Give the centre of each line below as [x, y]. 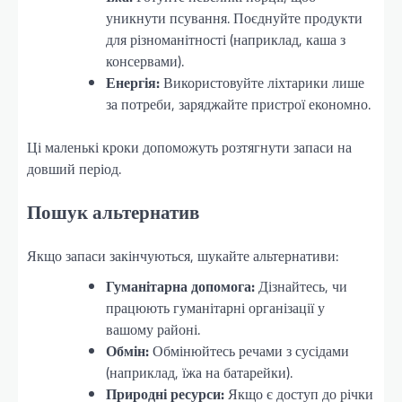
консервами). [145, 61]
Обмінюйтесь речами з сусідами [249, 350]
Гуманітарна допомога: [180, 286]
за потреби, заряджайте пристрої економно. [238, 105]
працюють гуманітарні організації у [215, 307]
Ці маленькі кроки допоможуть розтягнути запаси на [189, 148]
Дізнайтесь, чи [301, 286]
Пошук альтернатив [113, 212]
